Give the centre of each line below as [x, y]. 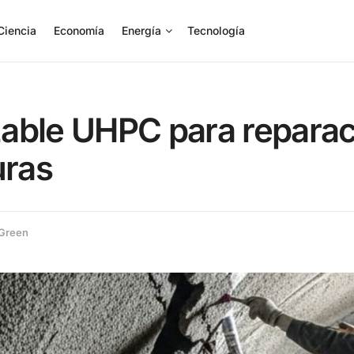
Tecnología [216, 30]
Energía [141, 30]
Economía [79, 30]
